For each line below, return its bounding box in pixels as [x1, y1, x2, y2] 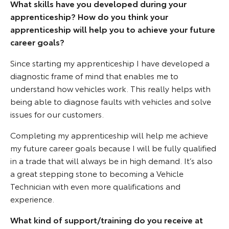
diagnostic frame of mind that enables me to [10, 69, 178, 81]
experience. [10, 192, 54, 204]
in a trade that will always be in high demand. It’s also [10, 154, 213, 166]
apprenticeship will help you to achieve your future [10, 22, 215, 35]
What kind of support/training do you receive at [10, 213, 203, 225]
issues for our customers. [10, 107, 104, 120]
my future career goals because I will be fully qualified [10, 141, 216, 153]
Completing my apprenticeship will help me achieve [10, 128, 208, 141]
